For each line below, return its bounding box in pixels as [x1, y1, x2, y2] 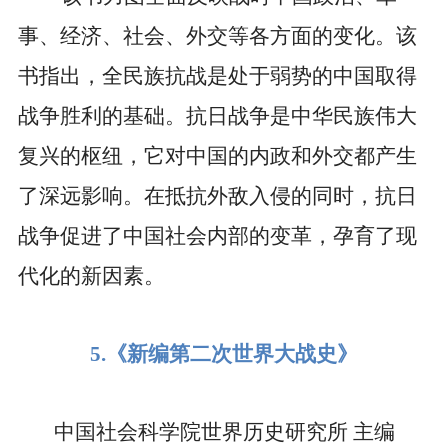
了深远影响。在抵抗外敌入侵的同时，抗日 [17, 184, 417, 209]
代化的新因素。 [17, 264, 165, 289]
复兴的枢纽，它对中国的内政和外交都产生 [17, 144, 417, 169]
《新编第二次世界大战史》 [106, 342, 358, 367]
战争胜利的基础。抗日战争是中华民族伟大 [17, 104, 417, 129]
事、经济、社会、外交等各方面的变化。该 [17, 24, 417, 49]
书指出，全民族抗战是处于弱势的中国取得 [17, 64, 417, 89]
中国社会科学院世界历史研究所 [53, 420, 348, 445]
